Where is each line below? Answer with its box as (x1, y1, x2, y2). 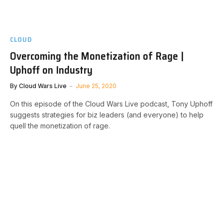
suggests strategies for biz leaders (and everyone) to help (10, 111, 204, 119)
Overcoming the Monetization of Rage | (10, 48, 184, 64)
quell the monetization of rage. (10, 121, 110, 130)
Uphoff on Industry (10, 62, 93, 78)
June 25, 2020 (76, 82, 116, 90)
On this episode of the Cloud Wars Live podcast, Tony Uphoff (10, 100, 213, 108)
